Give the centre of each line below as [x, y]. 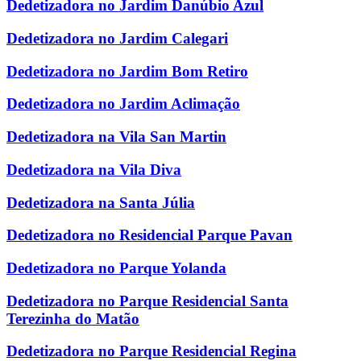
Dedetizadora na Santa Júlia [101, 202]
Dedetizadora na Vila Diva [94, 169]
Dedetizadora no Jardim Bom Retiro [127, 71]
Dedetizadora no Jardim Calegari [117, 38]
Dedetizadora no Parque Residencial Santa [147, 301]
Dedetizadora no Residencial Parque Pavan [149, 235]
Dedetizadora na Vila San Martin [116, 137]
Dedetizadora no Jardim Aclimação [123, 104]
